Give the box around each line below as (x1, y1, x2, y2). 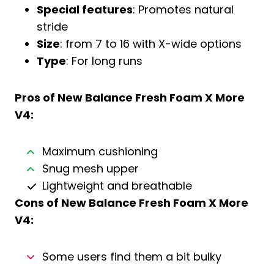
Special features (37, 2, 133, 17)
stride (37, 19, 68, 34)
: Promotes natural (133, 2, 234, 17)
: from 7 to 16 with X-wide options (60, 36, 242, 51)
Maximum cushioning (42, 144, 158, 159)
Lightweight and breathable (42, 178, 192, 193)
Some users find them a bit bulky (42, 249, 221, 264)
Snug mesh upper (42, 161, 139, 176)
